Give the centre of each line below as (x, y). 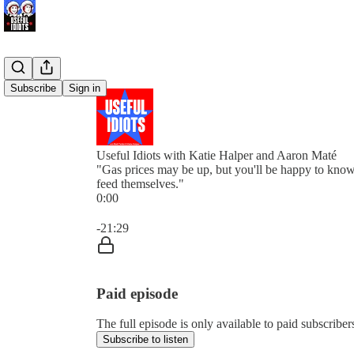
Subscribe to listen (145, 340)
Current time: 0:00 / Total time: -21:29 (190, 211)
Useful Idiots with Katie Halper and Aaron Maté (217, 155)
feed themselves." (140, 184)
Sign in (85, 88)
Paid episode (137, 293)
